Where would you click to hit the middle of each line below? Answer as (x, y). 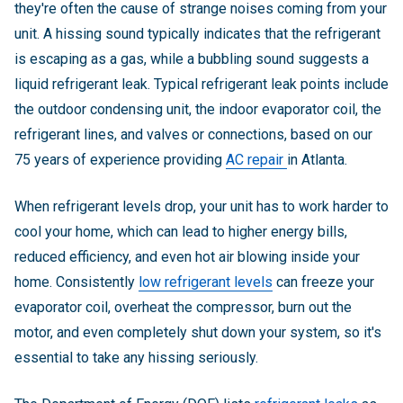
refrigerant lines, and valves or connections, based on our (193, 135)
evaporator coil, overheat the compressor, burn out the (183, 308)
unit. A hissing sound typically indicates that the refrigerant (197, 34)
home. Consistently (76, 282)
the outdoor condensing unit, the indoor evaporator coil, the (198, 110)
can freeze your (323, 282)
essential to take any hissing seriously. (136, 358)
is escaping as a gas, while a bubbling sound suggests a (192, 59)
